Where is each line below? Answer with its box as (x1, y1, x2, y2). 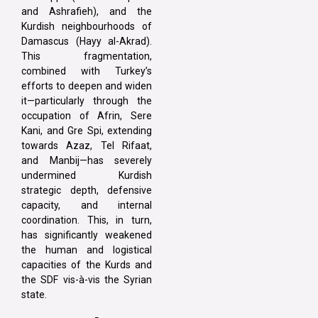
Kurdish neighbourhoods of (21, 20, 152, 32)
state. (21, 288, 47, 300)
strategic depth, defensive (21, 184, 152, 196)
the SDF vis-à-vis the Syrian (21, 273, 152, 285)
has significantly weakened (21, 229, 152, 241)
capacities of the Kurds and (21, 258, 152, 270)
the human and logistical (21, 243, 152, 256)
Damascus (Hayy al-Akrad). (21, 35, 152, 47)
